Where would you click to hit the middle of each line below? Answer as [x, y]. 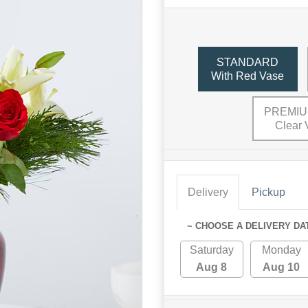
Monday [281, 250]
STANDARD [247, 62]
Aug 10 [282, 267]
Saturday [211, 250]
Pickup [268, 192]
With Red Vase [247, 76]
